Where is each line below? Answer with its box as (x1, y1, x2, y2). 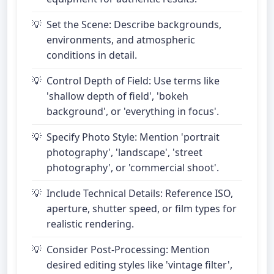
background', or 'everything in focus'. (46, 105, 219, 118)
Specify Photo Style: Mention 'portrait (46, 130, 220, 144)
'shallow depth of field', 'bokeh (46, 89, 188, 103)
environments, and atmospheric (46, 33, 195, 46)
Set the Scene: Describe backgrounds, (46, 18, 221, 31)
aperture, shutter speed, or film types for (46, 202, 237, 215)
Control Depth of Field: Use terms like (46, 74, 220, 87)
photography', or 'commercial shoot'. (46, 161, 219, 174)
